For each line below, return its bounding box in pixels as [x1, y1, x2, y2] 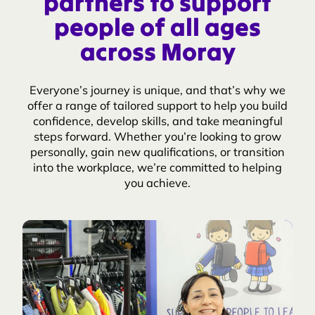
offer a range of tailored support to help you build [27, 101, 288, 112]
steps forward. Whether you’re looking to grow [34, 132, 281, 143]
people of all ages [54, 18, 261, 42]
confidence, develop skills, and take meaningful [32, 117, 283, 128]
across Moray [79, 42, 236, 67]
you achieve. [124, 179, 191, 190]
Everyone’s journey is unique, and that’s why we [30, 86, 285, 97]
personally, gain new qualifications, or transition [30, 148, 285, 159]
